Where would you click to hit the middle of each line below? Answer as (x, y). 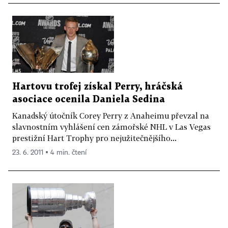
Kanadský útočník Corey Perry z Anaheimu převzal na (111, 116)
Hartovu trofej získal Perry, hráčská (97, 87)
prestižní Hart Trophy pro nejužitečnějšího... (94, 138)
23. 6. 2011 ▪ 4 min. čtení (49, 153)
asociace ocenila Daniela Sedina (89, 100)
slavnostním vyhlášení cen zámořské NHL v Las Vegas (111, 127)
